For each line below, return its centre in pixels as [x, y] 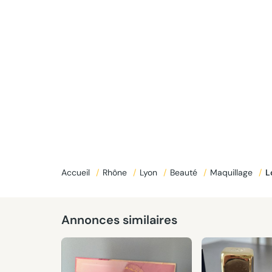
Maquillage [232, 172]
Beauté [185, 172]
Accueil [76, 172]
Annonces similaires [119, 220]
